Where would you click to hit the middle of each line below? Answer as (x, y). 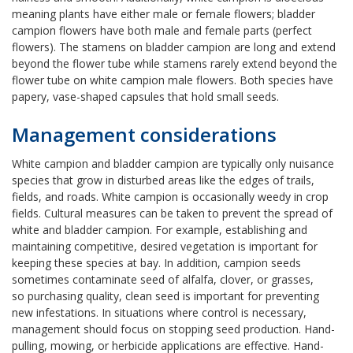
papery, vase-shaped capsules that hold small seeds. (145, 97)
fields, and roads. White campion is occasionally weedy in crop (170, 197)
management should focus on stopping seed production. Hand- (173, 329)
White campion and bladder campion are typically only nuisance (173, 163)
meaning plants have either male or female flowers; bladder (163, 14)
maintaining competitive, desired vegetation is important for (165, 246)
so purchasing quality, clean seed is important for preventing (165, 296)
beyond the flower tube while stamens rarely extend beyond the (175, 63)
